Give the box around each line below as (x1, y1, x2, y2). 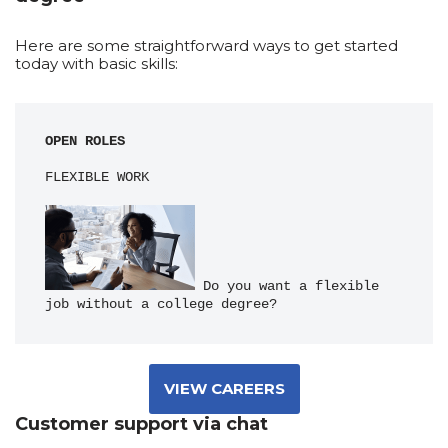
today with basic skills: (15, 54, 178, 73)
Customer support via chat (15, 412, 268, 435)
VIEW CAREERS (163, 378, 285, 398)
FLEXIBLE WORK (45, 170, 149, 185)
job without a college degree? (45, 296, 277, 312)
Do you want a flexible (195, 278, 379, 294)
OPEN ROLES (45, 134, 125, 149)
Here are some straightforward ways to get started (15, 36, 398, 55)
